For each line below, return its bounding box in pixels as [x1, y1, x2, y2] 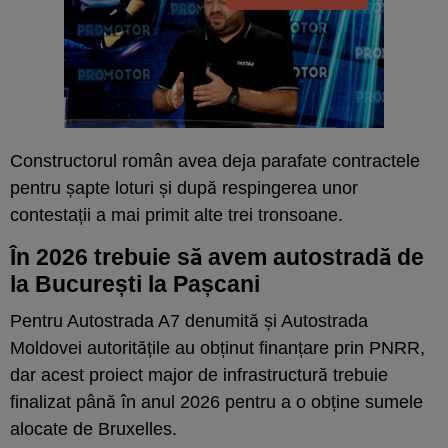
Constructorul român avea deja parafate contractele [10, 150, 420, 171]
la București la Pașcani [10, 270, 260, 297]
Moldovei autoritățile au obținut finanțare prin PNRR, [10, 337, 425, 358]
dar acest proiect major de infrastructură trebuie [10, 364, 388, 385]
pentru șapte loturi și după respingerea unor [10, 177, 358, 198]
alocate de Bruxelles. [10, 418, 177, 439]
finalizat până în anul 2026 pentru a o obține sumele [10, 391, 423, 412]
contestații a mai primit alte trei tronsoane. [10, 204, 343, 225]
